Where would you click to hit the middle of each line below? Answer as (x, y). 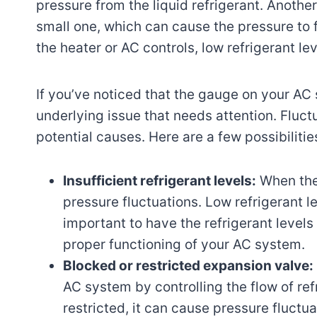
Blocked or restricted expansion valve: (188, 265)
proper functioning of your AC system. (184, 244)
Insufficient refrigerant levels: (160, 180)
